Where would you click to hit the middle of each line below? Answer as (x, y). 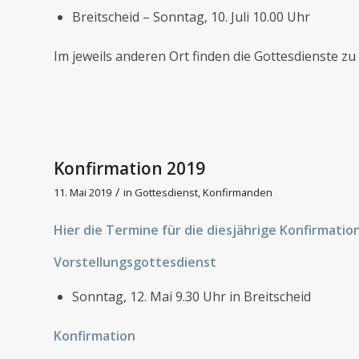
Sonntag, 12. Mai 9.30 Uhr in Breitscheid (192, 296)
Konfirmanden (238, 192)
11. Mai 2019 (83, 192)
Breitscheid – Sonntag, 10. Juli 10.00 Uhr (191, 17)
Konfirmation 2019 (129, 168)
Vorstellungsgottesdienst (135, 262)
